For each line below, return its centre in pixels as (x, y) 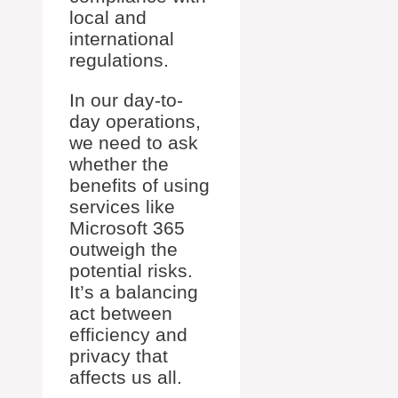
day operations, (135, 122)
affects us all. (126, 378)
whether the (119, 164)
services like (122, 207)
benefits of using (139, 186)
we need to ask (134, 143)
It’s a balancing (134, 292)
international (122, 39)
